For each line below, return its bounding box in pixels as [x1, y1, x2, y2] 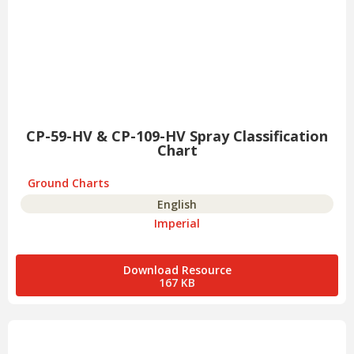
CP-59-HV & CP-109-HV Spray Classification [26, 126, 328, 146]
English [157, 197, 197, 213]
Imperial [154, 216, 200, 232]
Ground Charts [28, 175, 109, 191]
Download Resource [122, 262, 232, 278]
